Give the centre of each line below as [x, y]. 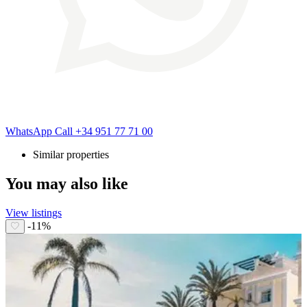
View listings [34, 212]
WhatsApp [30, 131]
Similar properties [71, 154]
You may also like [67, 183]
